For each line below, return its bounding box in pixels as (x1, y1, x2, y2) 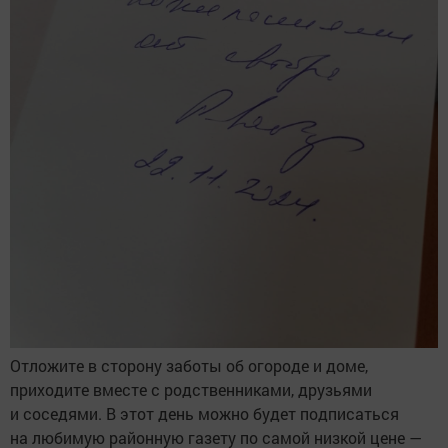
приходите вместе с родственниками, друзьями (10, 379, 372, 401)
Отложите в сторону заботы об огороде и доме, (10, 355, 368, 377)
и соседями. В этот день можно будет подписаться (10, 403, 399, 425)
